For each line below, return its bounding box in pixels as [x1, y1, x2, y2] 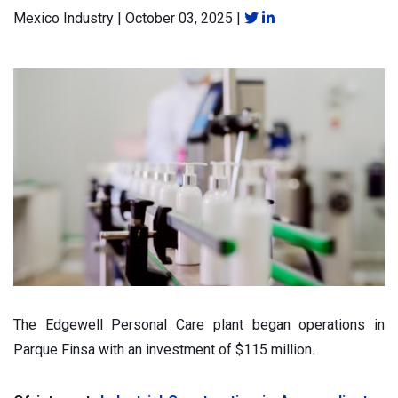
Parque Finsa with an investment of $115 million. [13, 340, 314, 358]
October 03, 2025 [125, 10, 233, 27]
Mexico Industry [13, 10, 114, 27]
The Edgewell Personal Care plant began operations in [13, 315, 385, 333]
